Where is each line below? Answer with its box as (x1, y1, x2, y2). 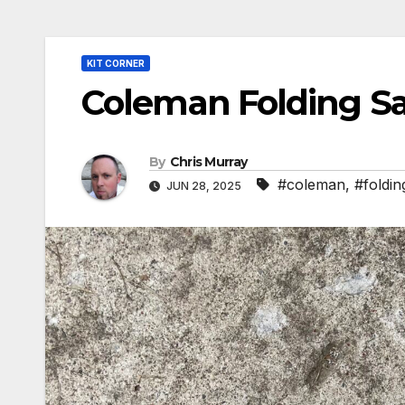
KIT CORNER (87, 57, 145, 69)
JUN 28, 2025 (164, 179, 244, 193)
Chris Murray (169, 154, 248, 171)
